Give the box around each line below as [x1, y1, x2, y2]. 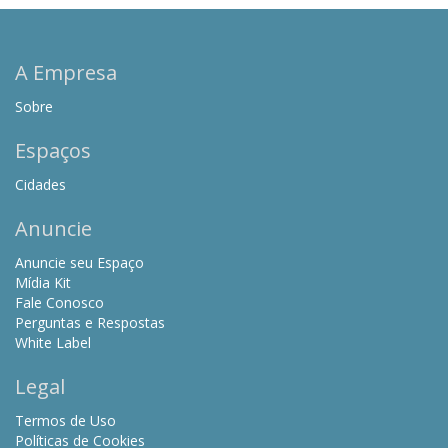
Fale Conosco [15, 293, 104, 313]
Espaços [15, 137, 91, 165]
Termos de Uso [15, 411, 116, 431]
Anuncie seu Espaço [15, 253, 144, 273]
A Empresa [15, 59, 117, 87]
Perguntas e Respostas [15, 313, 165, 333]
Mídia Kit [15, 273, 71, 293]
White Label [15, 333, 91, 353]
